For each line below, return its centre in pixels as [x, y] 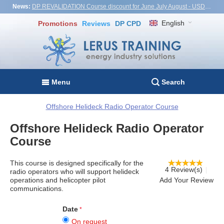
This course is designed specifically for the [77, 163]
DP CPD [128, 23]
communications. [37, 188]
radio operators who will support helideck [74, 171]
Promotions [58, 23]
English [173, 23]
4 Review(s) [183, 169]
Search [173, 82]
